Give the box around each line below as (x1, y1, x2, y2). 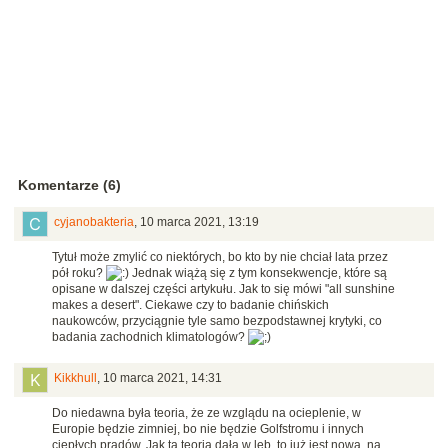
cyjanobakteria (54, 215, 134, 230)
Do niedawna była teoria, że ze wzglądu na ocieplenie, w (52, 406, 361, 421)
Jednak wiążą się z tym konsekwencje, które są (129, 266, 387, 281)
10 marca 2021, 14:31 (103, 371, 222, 386)
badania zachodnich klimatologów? (52, 330, 248, 345)
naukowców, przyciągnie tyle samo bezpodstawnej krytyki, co (52, 314, 382, 329)
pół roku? (52, 266, 106, 281)
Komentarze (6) (18, 177, 121, 194)
